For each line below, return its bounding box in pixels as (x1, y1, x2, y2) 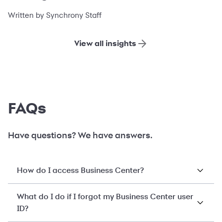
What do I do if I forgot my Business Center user (17, 193, 193, 201)
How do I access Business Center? (17, 166, 144, 174)
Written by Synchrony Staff (8, 10, 102, 20)
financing (8, 3, 63, 16)
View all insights (74, 39, 136, 48)
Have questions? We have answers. (8, 131, 153, 140)
